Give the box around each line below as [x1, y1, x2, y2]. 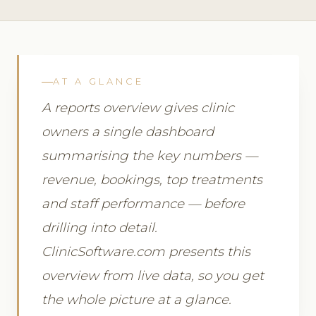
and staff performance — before [42, 195, 245, 212]
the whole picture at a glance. [42, 291, 231, 308]
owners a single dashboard [42, 123, 214, 140]
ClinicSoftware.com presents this [42, 243, 250, 260]
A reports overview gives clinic [42, 99, 234, 116]
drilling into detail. [42, 219, 157, 236]
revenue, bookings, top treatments [42, 171, 262, 188]
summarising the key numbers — [42, 147, 257, 164]
